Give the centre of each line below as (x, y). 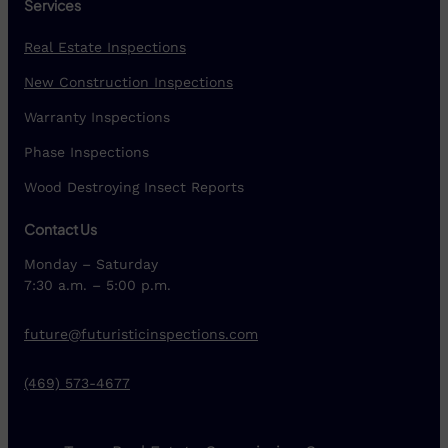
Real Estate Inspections (105, 47)
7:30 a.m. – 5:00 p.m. (97, 285)
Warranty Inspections (97, 117)
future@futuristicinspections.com (141, 334)
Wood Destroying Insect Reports (134, 187)
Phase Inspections (86, 152)
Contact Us (60, 229)
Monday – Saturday (91, 264)
